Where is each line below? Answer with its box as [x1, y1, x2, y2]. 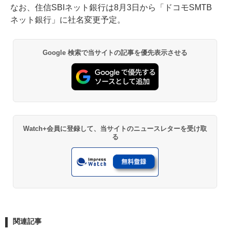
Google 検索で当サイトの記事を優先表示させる [42, 49, 188, 57]
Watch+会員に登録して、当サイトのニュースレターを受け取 [23, 125, 207, 133]
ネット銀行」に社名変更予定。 [10, 15, 125, 25]
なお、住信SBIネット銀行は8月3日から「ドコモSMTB [10, 3, 212, 12]
